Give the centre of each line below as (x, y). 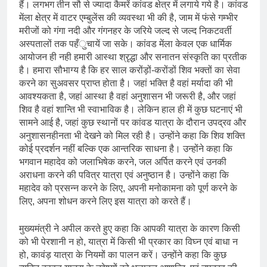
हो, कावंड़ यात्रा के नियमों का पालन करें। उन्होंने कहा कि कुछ (123, 254)
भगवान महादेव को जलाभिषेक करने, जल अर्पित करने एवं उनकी (123, 162)
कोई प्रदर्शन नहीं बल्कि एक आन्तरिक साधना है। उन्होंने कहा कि (126, 148)
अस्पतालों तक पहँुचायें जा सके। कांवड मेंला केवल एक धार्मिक (125, 44)
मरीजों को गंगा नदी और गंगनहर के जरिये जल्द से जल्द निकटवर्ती (125, 30)
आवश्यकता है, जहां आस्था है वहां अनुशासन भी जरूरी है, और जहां (128, 96)
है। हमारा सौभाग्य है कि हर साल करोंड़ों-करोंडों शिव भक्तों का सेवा (130, 70)
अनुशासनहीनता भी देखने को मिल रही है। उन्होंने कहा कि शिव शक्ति (132, 135)
